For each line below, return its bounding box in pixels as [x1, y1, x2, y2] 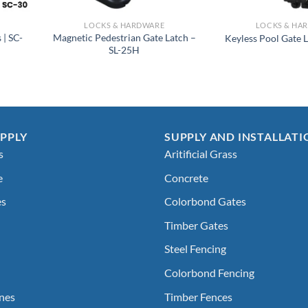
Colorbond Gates [164, 195, 246, 208]
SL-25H [109, 43, 140, 56]
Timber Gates [164, 218, 228, 232]
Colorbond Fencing [164, 266, 254, 280]
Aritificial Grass [164, 147, 237, 161]
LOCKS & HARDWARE [84, 21, 165, 30]
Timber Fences [164, 289, 232, 303]
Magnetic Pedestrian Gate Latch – [52, 31, 196, 43]
